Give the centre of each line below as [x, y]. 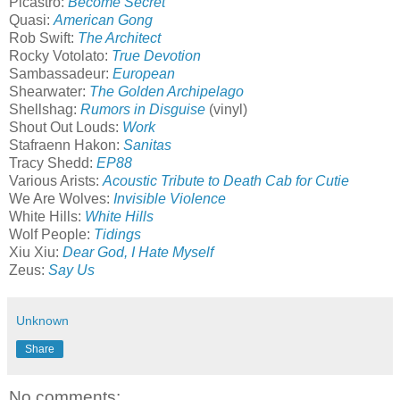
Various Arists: [56, 180]
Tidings [117, 234]
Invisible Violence [170, 198]
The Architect [119, 37]
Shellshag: [45, 109]
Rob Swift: [43, 37]
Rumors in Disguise [143, 109]
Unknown [42, 320]
